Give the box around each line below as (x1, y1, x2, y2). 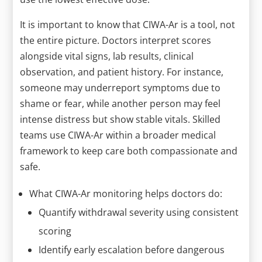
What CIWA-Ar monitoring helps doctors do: (29, 187, 223, 200)
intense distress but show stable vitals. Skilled (20, 112, 221, 126)
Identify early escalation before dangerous (39, 243, 225, 256)
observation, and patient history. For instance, (20, 65, 224, 78)
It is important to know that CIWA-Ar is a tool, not (20, 18, 236, 31)
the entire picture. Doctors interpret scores (20, 33, 212, 47)
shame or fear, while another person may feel (20, 96, 221, 110)
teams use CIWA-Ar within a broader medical (20, 128, 216, 142)
